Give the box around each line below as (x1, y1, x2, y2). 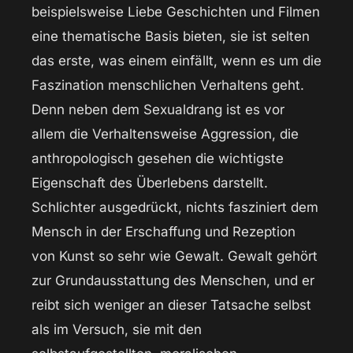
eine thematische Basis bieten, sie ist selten (32, 28, 310, 45)
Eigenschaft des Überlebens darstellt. (32, 175, 268, 191)
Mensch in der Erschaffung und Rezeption (32, 224, 295, 240)
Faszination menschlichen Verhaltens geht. (32, 77, 304, 94)
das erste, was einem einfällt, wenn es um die (32, 53, 321, 69)
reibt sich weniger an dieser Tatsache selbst (32, 297, 311, 314)
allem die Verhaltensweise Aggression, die (32, 126, 299, 143)
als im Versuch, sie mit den (32, 321, 202, 338)
